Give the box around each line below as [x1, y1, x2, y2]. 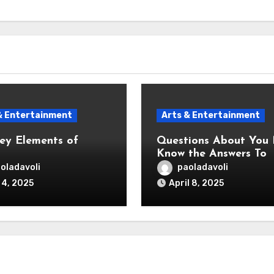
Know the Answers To [156, 148, 267, 160]
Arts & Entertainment [161, 110, 260, 120]
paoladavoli [177, 162, 228, 173]
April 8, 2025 [168, 178, 224, 188]
